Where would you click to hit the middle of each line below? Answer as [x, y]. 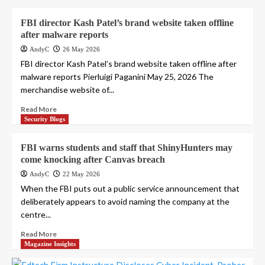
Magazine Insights [50, 244]
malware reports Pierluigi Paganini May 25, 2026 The [117, 77]
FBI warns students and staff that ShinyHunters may [127, 148]
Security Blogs [45, 119]
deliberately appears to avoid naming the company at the [125, 202]
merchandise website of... [67, 90]
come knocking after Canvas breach [93, 160]
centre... [36, 215]
